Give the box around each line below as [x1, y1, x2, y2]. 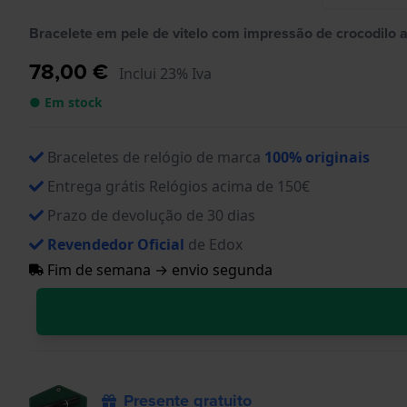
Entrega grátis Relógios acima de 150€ [47, 175, 310, 196]
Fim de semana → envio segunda [44, 259, 273, 280]
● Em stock [29, 93, 103, 111]
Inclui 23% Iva [119, 63, 212, 84]
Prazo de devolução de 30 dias [47, 204, 255, 225]
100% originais [264, 146, 370, 167]
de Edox [184, 233, 243, 254]
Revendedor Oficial [47, 233, 184, 254]
